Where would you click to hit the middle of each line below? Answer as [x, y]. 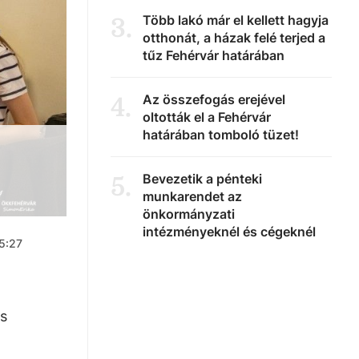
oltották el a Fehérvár [207, 117]
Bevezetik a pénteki [202, 179]
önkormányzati [189, 214]
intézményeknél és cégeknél [229, 232]
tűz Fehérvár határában [214, 55]
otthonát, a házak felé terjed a [234, 38]
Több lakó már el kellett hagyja [236, 20]
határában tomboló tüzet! [221, 135]
